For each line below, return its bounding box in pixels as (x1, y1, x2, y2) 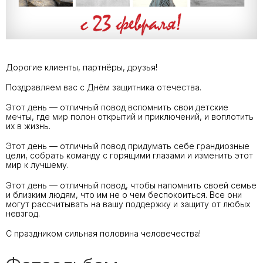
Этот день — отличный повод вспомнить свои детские (6, 102, 228, 113)
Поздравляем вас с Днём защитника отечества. (6, 82, 201, 92)
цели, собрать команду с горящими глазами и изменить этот (6, 150, 253, 161)
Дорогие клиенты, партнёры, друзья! (6, 62, 157, 72)
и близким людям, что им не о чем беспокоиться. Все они (6, 189, 242, 200)
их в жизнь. (6, 121, 50, 131)
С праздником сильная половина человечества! (6, 228, 201, 238)
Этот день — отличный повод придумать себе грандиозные (6, 141, 249, 151)
